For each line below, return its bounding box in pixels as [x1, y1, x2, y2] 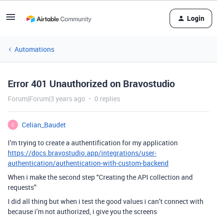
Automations [15, 45, 54, 54]
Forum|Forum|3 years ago [8, 94, 85, 103]
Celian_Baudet [22, 120, 66, 129]
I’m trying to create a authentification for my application [8, 138, 178, 147]
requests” [8, 183, 36, 192]
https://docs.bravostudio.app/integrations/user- [8, 148, 156, 157]
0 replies [94, 94, 120, 103]
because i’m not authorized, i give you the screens [8, 207, 157, 216]
